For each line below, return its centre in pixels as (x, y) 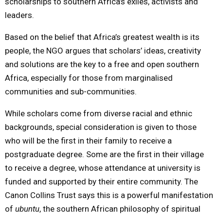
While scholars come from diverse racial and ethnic (99, 113)
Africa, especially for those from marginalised (89, 78)
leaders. (19, 15)
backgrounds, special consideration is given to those (101, 127)
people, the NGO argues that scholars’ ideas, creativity (103, 50)
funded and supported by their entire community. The (101, 181)
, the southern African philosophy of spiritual (120, 209)
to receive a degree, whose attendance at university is (103, 168)
